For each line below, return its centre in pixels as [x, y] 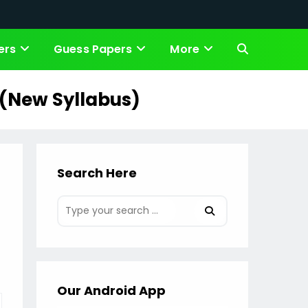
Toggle [254, 49]
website [256, 91]
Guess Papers [93, 49]
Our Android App [112, 290]
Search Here [97, 173]
